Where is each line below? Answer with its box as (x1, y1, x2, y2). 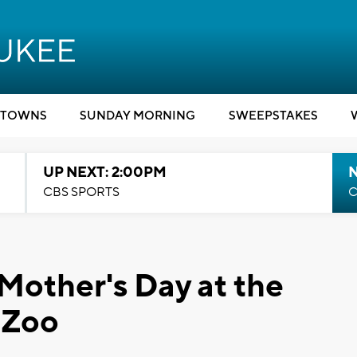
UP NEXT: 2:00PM (42, 163, 167, 182)
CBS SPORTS (42, 184, 120, 200)
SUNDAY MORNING (80, 108, 195, 124)
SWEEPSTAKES (228, 108, 318, 124)
